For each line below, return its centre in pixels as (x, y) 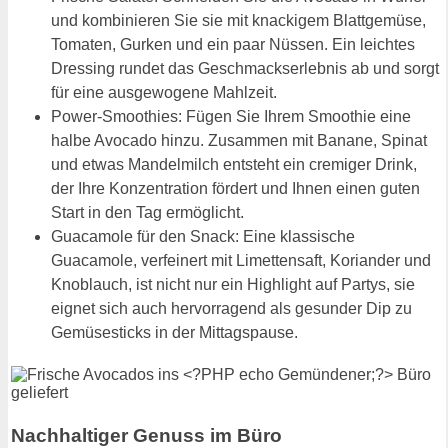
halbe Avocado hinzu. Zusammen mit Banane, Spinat (239, 140)
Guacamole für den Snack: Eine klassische (203, 236)
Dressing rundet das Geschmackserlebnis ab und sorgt (245, 68)
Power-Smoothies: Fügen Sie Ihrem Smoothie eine (231, 116)
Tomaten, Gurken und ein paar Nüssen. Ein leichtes (233, 44)
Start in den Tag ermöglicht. (147, 212)
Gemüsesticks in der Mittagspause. (174, 332)
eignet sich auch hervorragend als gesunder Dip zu (231, 308)
